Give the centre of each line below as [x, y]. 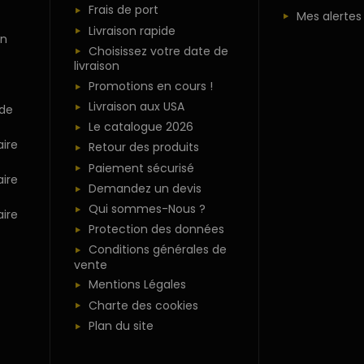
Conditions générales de [157, 250]
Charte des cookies [143, 305]
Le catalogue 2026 [141, 127]
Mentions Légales [137, 285]
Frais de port [123, 10]
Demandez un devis [145, 188]
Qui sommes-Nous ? [147, 208]
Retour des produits [143, 147]
